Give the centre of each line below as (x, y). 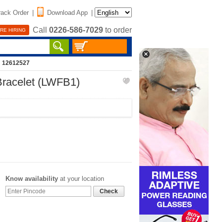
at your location (81, 179)
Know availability (32, 179)
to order (117, 30)
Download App (67, 12)
